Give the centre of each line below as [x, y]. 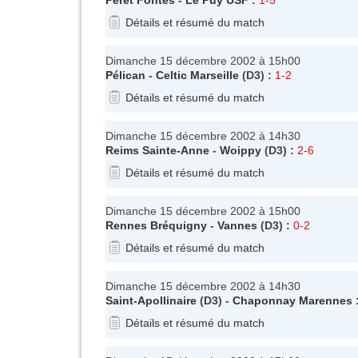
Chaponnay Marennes [292, 300]
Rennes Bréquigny [156, 225]
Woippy [241, 150]
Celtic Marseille [197, 75]
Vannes [237, 225]
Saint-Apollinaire [151, 300]
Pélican [125, 75]
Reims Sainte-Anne [157, 150]
